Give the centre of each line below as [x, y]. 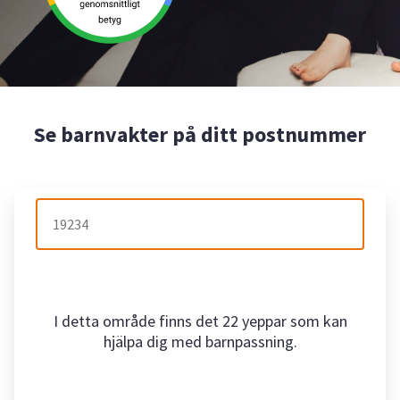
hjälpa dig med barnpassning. [200, 342]
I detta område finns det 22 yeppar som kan [200, 321]
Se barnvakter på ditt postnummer [200, 134]
